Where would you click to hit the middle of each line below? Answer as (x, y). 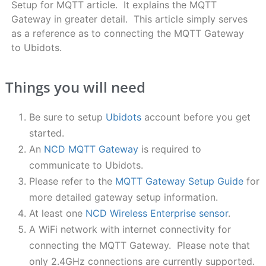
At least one (57, 213)
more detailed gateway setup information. (123, 197)
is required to (170, 149)
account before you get (196, 117)
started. (46, 133)
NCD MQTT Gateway (91, 149)
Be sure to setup (67, 117)
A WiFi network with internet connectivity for (130, 229)
